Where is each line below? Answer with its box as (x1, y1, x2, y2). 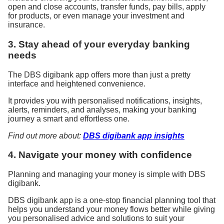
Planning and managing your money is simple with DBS (8, 170, 205, 179)
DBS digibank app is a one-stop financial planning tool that (8, 196, 215, 205)
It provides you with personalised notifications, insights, (8, 96, 202, 105)
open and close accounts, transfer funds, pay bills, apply (8, 2, 205, 11)
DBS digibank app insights (83, 131, 184, 140)
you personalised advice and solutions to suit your (8, 214, 184, 223)
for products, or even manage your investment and (8, 11, 184, 20)
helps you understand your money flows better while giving (8, 205, 215, 214)
